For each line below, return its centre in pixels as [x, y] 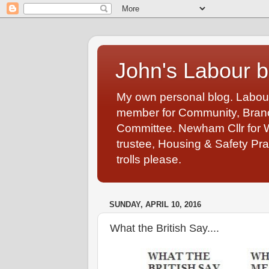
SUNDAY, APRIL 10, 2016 [155, 204]
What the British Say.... [165, 228]
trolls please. [149, 159]
